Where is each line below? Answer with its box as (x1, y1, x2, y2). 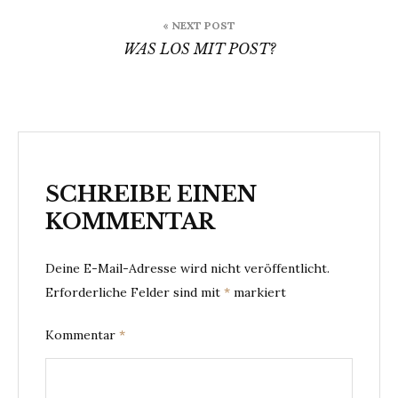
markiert (230, 284, 286, 301)
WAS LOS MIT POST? (123, 40, 275, 59)
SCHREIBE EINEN (45, 181, 257, 208)
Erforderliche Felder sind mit (45, 284, 224, 301)
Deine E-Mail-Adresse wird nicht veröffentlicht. (45, 260, 330, 277)
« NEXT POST (163, 19, 235, 33)
